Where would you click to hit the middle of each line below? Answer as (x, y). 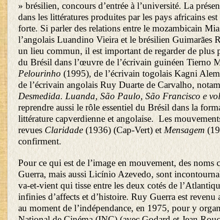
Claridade (65, 130)
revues (31, 130)
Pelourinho (40, 74)
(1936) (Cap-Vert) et (125, 130)
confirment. (40, 141)
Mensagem (186, 130)
